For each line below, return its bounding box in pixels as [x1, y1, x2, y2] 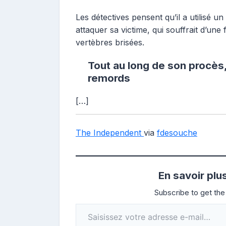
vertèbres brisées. [76, 37, 144, 47]
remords [88, 72, 130, 85]
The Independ [76, 127, 129, 138]
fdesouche [157, 127, 197, 138]
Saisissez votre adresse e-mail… [75, 198, 97, 208]
